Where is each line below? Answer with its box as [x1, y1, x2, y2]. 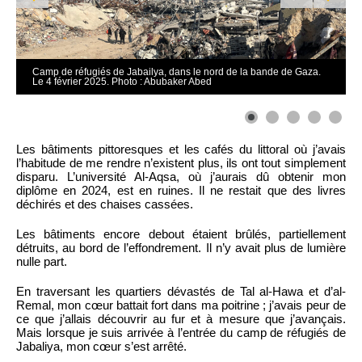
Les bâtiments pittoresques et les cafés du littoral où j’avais [16, 141, 346, 156]
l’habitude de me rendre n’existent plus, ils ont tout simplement [16, 155, 346, 170]
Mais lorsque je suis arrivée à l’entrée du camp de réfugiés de [16, 325, 346, 339]
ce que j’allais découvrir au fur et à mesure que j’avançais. [16, 311, 346, 326]
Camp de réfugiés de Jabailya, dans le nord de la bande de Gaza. [32, 65, 321, 78]
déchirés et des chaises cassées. [16, 196, 193, 211]
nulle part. [16, 254, 67, 268]
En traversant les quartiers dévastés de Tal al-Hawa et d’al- [16, 284, 346, 298]
